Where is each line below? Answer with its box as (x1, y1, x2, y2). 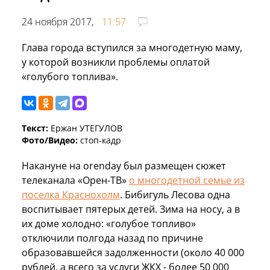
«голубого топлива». (22, 69, 118, 83)
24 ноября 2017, (22, 14, 96, 28)
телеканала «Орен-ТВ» (22, 173, 129, 187)
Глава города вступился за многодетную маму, (22, 40, 242, 54)
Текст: (22, 122, 48, 134)
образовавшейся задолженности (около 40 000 (22, 245, 244, 259)
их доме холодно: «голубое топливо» (22, 216, 196, 230)
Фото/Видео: (22, 134, 78, 146)
